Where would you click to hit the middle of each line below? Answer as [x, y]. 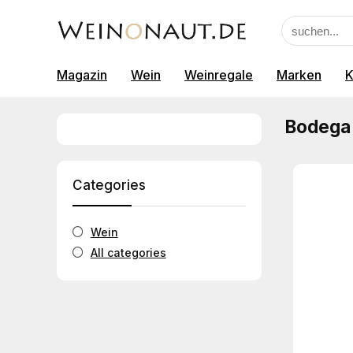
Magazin [82, 75]
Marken [299, 75]
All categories [128, 253]
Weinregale [219, 75]
